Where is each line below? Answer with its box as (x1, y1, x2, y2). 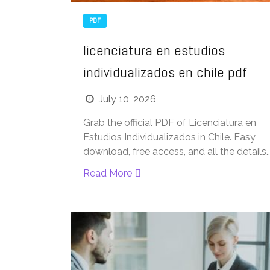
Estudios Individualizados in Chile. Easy (83, 131, 256, 143)
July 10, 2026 (99, 93, 157, 105)
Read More (83, 167, 132, 179)
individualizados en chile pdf (83, 62, 247, 81)
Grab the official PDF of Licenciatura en (83, 116, 256, 128)
